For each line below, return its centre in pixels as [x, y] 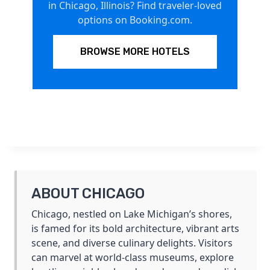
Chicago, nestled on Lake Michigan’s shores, [132, 214]
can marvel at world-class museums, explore [133, 257]
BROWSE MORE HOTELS [135, 52]
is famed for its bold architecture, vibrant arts [135, 228]
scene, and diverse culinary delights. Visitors [132, 243]
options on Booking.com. [135, 20]
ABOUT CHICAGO [88, 193]
